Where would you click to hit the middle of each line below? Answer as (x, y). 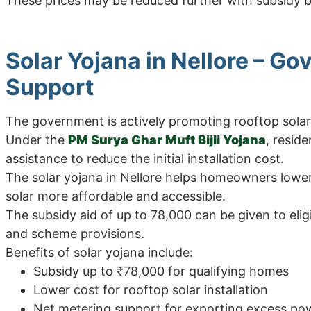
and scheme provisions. (75, 233)
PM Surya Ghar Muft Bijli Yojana (167, 140)
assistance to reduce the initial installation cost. (145, 158)
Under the (37, 140)
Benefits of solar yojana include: (99, 252)
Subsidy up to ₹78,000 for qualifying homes (161, 271)
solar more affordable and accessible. (116, 196)
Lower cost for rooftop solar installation (151, 289)
